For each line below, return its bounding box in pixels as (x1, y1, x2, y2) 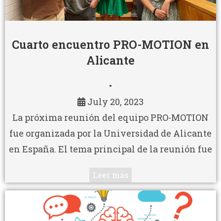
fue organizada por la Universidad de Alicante (9, 127, 212, 139)
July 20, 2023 (87, 95, 144, 108)
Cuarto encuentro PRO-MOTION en (12, 37, 209, 52)
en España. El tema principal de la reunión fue (9, 143, 212, 155)
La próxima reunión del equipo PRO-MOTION (12, 111, 209, 123)
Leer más (93, 169, 128, 180)
